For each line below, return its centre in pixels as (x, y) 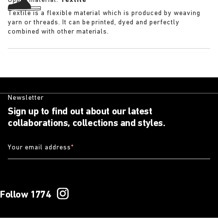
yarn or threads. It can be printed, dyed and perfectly (94, 23)
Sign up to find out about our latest (80, 112)
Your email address (39, 147)
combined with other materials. (59, 32)
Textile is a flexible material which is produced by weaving (104, 13)
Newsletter (26, 98)
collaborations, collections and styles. (87, 124)
